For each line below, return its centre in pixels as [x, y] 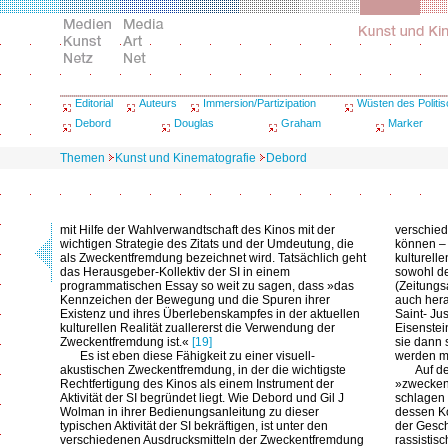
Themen [82, 158]
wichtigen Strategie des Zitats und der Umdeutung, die [207, 244]
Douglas [194, 123]
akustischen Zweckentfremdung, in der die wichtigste [203, 370]
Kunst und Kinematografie [185, 158]
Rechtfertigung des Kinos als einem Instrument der [197, 384]
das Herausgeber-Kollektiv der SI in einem [175, 272]
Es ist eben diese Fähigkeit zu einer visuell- [197, 356]
